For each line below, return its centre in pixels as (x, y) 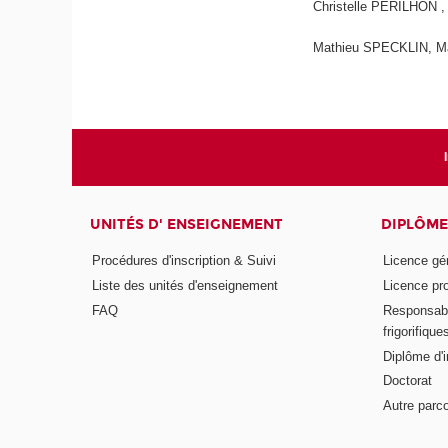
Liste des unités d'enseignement (185, 285)
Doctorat (408, 381)
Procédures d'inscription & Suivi (184, 260)
